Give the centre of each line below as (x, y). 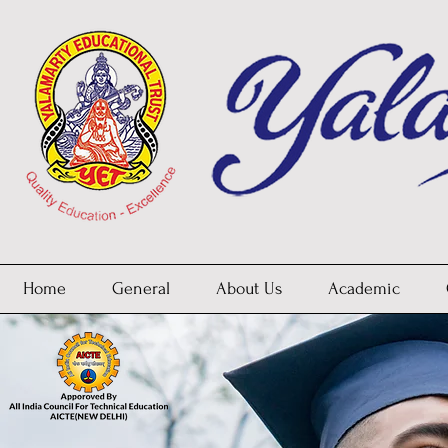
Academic (364, 288)
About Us (249, 288)
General (141, 288)
